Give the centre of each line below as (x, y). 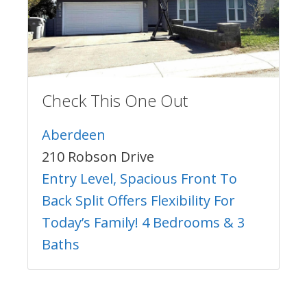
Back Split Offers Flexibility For (138, 200)
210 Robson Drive (98, 156)
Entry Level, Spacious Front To (139, 178)
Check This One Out (115, 100)
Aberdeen (74, 134)
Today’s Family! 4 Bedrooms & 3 (143, 222)
